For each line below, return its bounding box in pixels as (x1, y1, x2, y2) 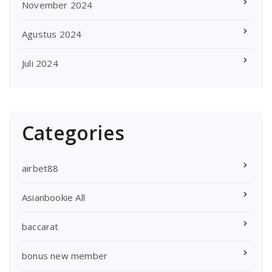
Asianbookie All (22, 191, 85, 203)
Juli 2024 (22, 56, 58, 69)
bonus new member (22, 249, 108, 262)
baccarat (22, 220, 59, 233)
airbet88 (22, 161, 59, 174)
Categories (22, 119, 124, 146)
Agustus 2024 (22, 27, 82, 40)
